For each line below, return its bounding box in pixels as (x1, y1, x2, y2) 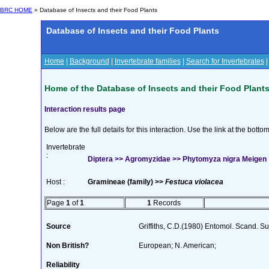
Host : (46, 177, 65, 186)
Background (69, 57, 109, 65)
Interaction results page (44, 104, 125, 113)
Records (151, 198, 181, 207)
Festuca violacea (165, 177, 223, 186)
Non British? (46, 241, 89, 250)
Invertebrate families (114, 57, 181, 65)
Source (46, 222, 71, 231)
